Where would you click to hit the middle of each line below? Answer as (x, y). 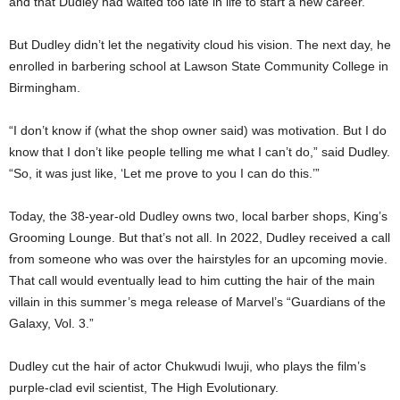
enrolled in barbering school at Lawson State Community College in (199, 66)
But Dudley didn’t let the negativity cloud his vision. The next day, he (200, 44)
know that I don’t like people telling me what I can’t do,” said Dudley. (200, 151)
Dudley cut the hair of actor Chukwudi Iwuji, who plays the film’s (187, 366)
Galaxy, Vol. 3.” (51, 323)
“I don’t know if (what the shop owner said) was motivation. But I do (198, 130)
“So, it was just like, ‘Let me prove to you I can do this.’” (164, 173)
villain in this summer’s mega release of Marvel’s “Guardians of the (197, 301)
